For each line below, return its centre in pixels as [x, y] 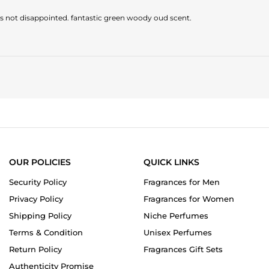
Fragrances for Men [182, 182]
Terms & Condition [46, 233]
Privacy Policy [36, 199]
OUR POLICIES [40, 162]
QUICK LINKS [171, 162]
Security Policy [38, 182]
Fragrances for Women [189, 199]
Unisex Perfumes [178, 233]
